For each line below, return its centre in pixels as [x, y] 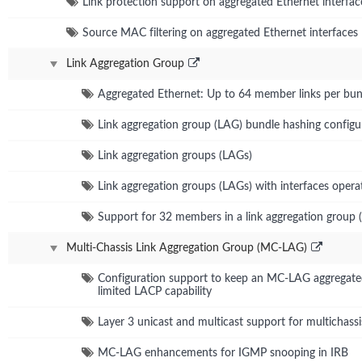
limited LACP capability [155, 291]
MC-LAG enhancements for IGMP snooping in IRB [223, 353]
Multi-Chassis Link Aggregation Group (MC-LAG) [187, 248]
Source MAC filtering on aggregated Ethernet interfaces [220, 33]
